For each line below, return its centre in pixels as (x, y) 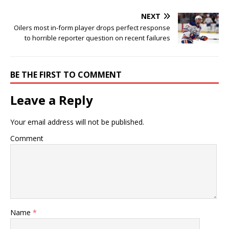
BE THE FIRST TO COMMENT (66, 75)
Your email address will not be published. (77, 122)
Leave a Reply (52, 100)
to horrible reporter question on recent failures (97, 38)
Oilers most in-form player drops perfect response (92, 28)
